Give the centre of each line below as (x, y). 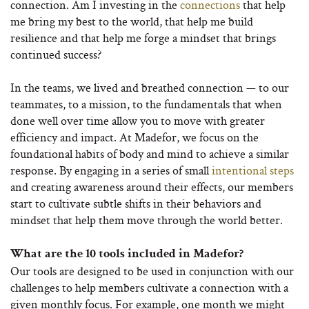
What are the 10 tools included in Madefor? (127, 255)
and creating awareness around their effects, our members (152, 187)
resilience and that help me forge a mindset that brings (143, 38)
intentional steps (253, 170)
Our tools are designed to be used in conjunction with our (152, 271)
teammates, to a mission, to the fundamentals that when (146, 104)
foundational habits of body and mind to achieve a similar (150, 154)
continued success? (56, 54)
